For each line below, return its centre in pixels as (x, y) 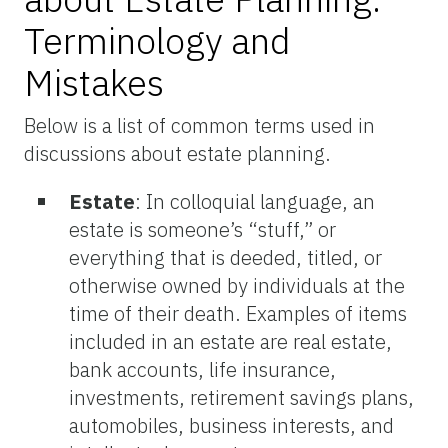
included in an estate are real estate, (230, 341)
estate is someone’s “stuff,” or (202, 229)
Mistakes (94, 82)
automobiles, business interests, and (231, 425)
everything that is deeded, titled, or (225, 257)
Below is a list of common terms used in (199, 125)
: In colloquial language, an (255, 201)
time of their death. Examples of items (238, 313)
